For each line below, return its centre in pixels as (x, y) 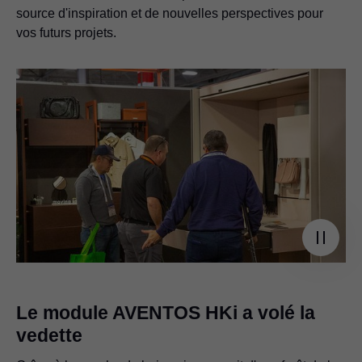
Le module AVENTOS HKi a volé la (166, 313)
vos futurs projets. (66, 33)
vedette (49, 336)
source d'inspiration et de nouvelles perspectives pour (170, 14)
